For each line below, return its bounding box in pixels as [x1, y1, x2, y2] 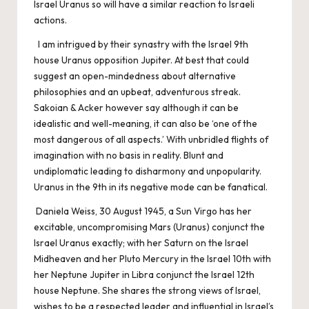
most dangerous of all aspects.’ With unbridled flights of [34, 132, 268, 146]
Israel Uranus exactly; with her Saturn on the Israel [34, 236, 248, 249]
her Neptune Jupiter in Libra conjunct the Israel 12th [34, 268, 255, 281]
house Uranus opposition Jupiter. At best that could [34, 53, 249, 66]
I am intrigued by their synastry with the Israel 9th [34, 37, 248, 50]
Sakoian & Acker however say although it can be [34, 101, 239, 114]
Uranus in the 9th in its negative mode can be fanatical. [34, 180, 268, 193]
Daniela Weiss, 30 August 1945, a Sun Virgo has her [34, 204, 252, 217]
